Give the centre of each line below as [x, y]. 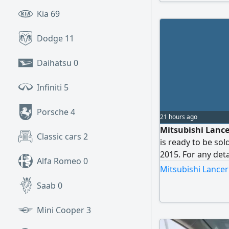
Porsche [54, 112]
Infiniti [50, 87]
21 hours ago [179, 117]
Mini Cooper [62, 210]
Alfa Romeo [60, 161]
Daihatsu [55, 63]
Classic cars [60, 136]
